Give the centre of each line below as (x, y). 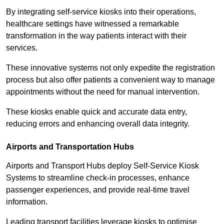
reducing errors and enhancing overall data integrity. (98, 123)
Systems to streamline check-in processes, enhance (98, 177)
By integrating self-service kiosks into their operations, (101, 11)
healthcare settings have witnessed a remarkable (92, 23)
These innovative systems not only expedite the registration (110, 67)
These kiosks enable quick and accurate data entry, (96, 111)
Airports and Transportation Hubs (70, 146)
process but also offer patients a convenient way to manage (110, 79)
